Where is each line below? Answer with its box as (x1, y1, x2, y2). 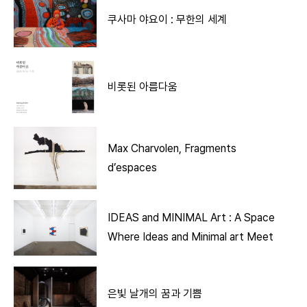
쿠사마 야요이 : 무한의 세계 (108, 12, 228, 26)
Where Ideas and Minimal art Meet (108, 230, 274, 244)
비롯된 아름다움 (108, 80, 178, 94)
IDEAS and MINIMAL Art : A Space (108, 211, 230, 225)
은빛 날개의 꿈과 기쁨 (108, 287, 203, 301)
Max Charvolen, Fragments (108, 141, 237, 155)
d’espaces (108, 160, 158, 174)
